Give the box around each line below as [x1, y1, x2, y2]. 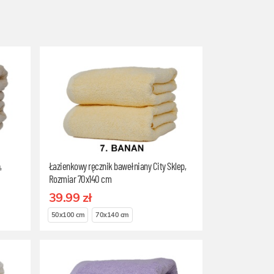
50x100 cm [51, 210, 85, 220]
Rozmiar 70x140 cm [48, 172, 112, 185]
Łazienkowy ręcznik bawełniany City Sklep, [48, 160, 187, 172]
